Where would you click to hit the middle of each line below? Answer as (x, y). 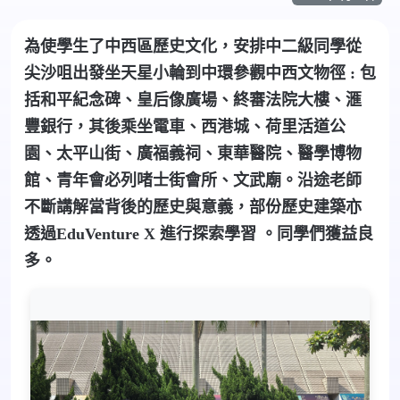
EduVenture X (108, 234)
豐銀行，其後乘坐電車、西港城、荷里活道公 (185, 127)
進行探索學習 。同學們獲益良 (267, 234)
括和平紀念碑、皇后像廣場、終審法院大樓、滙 (193, 100)
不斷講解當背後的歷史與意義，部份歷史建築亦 (193, 208)
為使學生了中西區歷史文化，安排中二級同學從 (193, 47)
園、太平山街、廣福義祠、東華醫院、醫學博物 (193, 154)
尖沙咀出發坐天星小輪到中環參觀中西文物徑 (185, 74)
